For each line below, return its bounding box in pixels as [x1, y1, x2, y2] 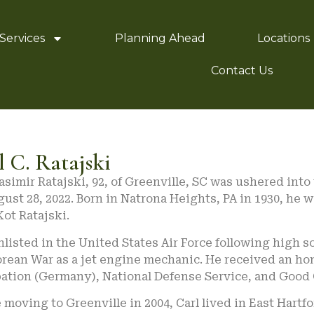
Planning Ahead [115, 32, 206, 46]
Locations [257, 32, 310, 46]
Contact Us [211, 64, 273, 78]
